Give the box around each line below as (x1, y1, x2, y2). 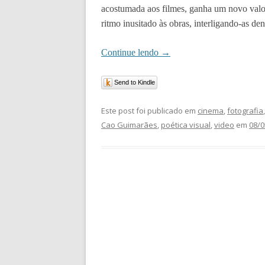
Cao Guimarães (101, 119, 157, 130)
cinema (198, 105, 224, 116)
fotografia (227, 105, 263, 116)
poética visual (161, 119, 211, 130)
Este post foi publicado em (101, 105, 198, 116)
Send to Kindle (114, 78, 155, 86)
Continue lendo (101, 47, 161, 57)
